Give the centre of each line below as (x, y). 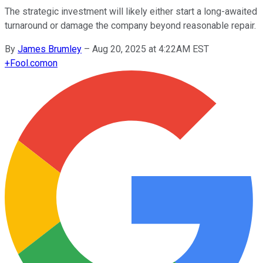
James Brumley (50, 49)
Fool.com (29, 63)
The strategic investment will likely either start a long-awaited (131, 11)
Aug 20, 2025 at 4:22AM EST (151, 49)
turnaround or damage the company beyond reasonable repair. (130, 25)
